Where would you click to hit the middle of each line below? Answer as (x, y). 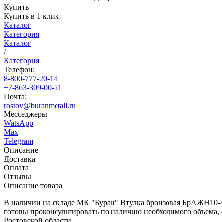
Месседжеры (26, 114)
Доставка (20, 159)
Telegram (19, 141)
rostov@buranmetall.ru (40, 105)
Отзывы (18, 176)
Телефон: (19, 69)
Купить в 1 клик (31, 16)
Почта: (15, 96)
